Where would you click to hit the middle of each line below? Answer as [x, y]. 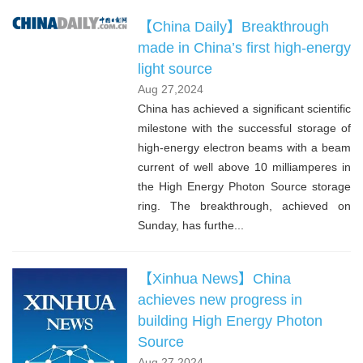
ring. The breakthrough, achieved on [244, 205]
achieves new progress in [220, 299]
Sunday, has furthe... [190, 225]
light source [175, 68]
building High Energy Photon [230, 320]
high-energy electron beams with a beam [244, 147]
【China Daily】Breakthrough [233, 26]
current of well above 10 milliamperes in [244, 167]
